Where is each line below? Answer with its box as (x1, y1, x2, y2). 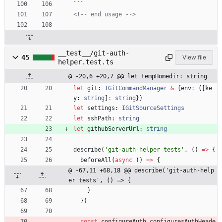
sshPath (87, 114, 111, 122)
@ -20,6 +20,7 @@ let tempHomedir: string (68, 72, 207, 80)
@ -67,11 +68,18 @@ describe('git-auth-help (68, 166, 214, 174)
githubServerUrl (87, 125, 139, 132)
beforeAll (80, 156, 111, 164)
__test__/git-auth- (58, 49, 129, 57)
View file (182, 53, 206, 61)
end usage (87, 10, 125, 18)
